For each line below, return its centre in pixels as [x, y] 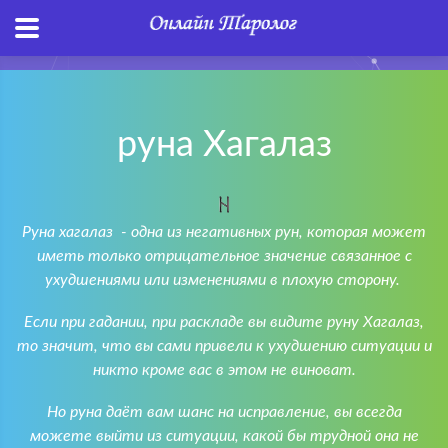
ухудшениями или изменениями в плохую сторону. [224, 280]
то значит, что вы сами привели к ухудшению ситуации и [224, 346]
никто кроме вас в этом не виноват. [224, 370]
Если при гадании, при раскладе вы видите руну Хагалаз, [224, 322]
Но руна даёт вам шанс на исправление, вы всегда [224, 412]
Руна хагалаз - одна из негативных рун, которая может [224, 232]
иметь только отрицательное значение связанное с [224, 256]
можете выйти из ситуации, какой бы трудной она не [224, 436]
